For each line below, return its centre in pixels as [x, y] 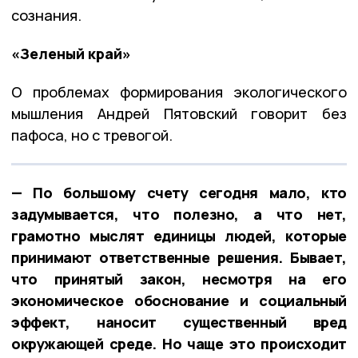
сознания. [46, 15]
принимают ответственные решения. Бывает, [179, 257]
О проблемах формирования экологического [179, 91]
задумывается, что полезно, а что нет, [179, 214]
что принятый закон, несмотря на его [179, 278]
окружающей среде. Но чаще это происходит [179, 343]
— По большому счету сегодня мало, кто [179, 192]
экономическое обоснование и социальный [179, 300]
